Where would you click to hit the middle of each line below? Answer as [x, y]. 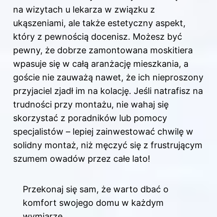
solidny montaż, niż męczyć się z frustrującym [108, 145]
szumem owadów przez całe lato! [82, 159]
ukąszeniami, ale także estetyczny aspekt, [99, 23]
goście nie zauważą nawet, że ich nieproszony [108, 77]
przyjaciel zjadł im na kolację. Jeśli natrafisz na [108, 91]
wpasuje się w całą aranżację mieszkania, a [101, 64]
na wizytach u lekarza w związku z [84, 10]
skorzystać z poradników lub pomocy [90, 118]
